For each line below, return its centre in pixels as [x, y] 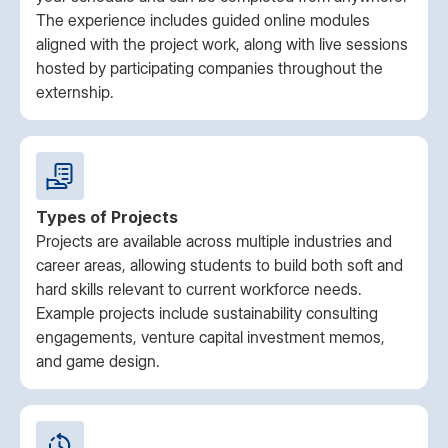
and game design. [98, 361]
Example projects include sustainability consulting [207, 313]
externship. [75, 92]
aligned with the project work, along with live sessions [222, 44]
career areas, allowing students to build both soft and [219, 265]
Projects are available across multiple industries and [214, 241]
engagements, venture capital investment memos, [210, 337]
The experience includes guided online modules [203, 20]
